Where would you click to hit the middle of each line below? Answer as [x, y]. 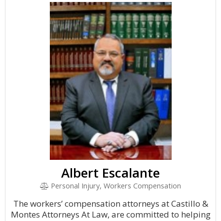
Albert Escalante [110, 173]
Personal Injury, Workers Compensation [115, 186]
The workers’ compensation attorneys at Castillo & [110, 203]
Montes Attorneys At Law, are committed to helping [110, 214]
